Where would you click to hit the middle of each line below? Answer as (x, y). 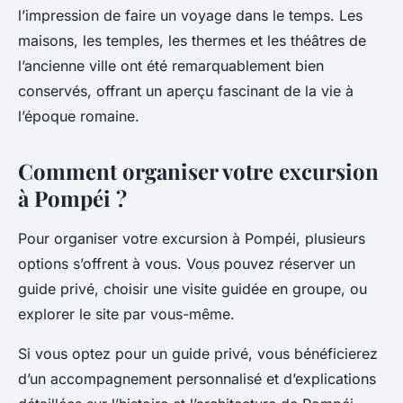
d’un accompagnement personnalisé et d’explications (197, 379)
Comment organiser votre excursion (198, 171)
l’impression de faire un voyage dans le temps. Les (190, 15)
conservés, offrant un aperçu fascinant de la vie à (186, 91)
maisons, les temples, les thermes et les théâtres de (192, 40)
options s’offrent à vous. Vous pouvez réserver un (187, 264)
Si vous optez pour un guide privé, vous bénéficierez (198, 354)
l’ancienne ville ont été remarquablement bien (171, 66)
